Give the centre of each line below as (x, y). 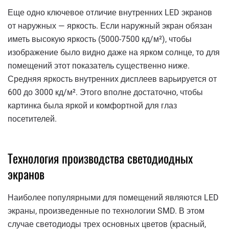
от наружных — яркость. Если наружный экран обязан (110, 26)
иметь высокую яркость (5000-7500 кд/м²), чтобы (100, 39)
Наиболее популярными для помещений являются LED (113, 198)
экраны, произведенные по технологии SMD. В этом (106, 211)
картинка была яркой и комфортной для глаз (92, 105)
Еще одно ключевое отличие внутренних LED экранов (110, 12)
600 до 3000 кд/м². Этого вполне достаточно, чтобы (105, 92)
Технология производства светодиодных (100, 158)
